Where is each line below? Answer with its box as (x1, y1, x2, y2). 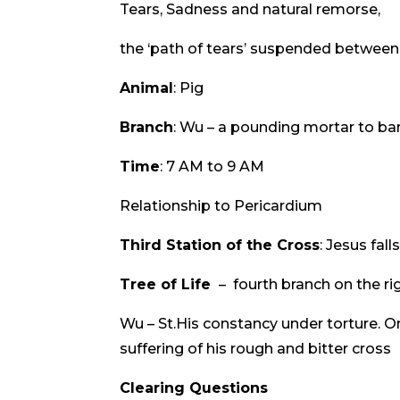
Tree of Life (120, 276, 216, 294)
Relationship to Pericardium (120, 197, 323, 215)
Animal (120, 79, 174, 97)
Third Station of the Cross (120, 237, 321, 254)
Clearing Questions (120, 379, 269, 397)
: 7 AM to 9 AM (160, 158, 265, 176)
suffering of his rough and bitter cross (120, 340, 392, 358)
